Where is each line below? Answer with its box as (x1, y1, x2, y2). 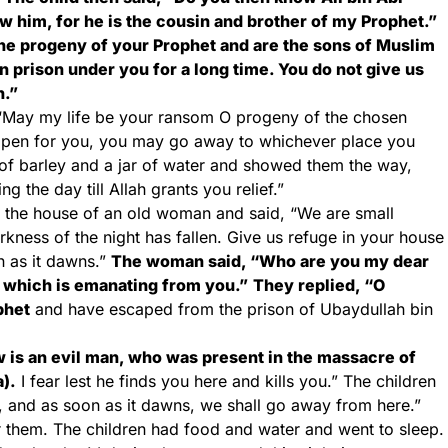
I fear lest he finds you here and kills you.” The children (16, 371, 436, 391)
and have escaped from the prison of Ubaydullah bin (30, 299, 433, 319)
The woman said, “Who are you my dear (111, 251, 429, 271)
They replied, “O (253, 275, 385, 295)
